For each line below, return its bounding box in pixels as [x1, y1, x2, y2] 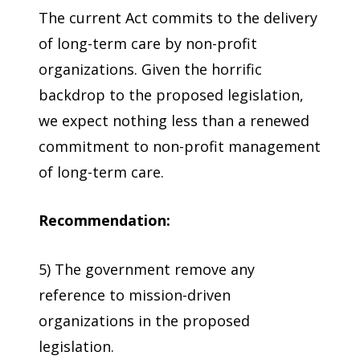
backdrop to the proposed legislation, [39, 84, 304, 104]
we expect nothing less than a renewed [39, 110, 309, 130]
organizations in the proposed [39, 311, 250, 331]
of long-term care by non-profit [39, 33, 257, 53]
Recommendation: [39, 211, 170, 231]
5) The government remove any [39, 260, 255, 280]
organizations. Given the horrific [39, 59, 262, 79]
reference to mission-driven [39, 285, 231, 305]
